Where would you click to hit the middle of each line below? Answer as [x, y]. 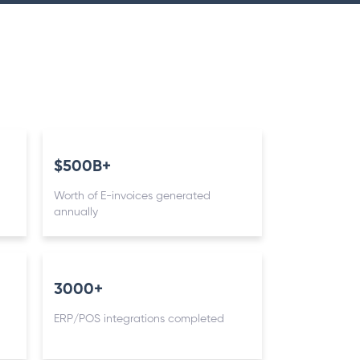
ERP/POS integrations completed [139, 319]
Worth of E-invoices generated [132, 196]
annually [76, 212]
